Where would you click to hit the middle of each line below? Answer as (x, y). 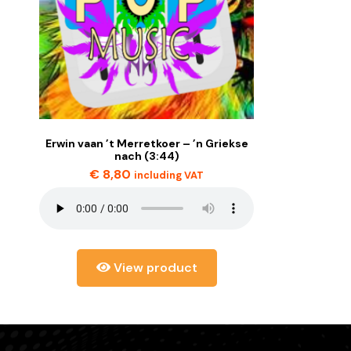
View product (154, 268)
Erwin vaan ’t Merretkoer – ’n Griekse (147, 144)
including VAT (169, 175)
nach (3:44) (147, 156)
